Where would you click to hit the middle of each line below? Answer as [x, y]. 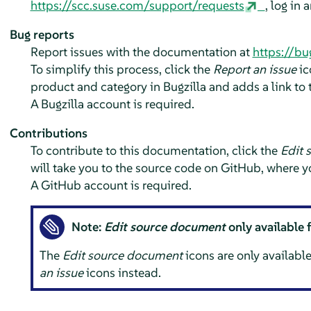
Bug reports [42, 34]
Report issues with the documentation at [141, 51]
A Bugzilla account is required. [112, 103]
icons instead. [123, 273]
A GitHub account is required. [111, 185]
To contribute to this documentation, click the [155, 150]
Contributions [48, 133]
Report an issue [254, 69]
